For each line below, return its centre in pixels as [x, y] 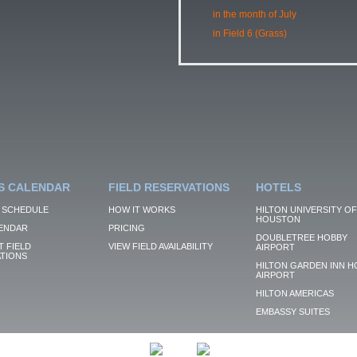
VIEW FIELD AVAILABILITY [160, 246]
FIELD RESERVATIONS [169, 187]
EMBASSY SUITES [292, 312]
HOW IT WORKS [141, 210]
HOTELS [278, 187]
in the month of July [254, 14]
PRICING [126, 228]
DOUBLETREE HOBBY [301, 237]
